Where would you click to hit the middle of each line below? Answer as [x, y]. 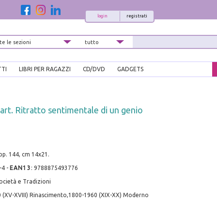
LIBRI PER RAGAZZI [45, 69]
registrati [137, 16]
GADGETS [130, 69]
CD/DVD [94, 69]
